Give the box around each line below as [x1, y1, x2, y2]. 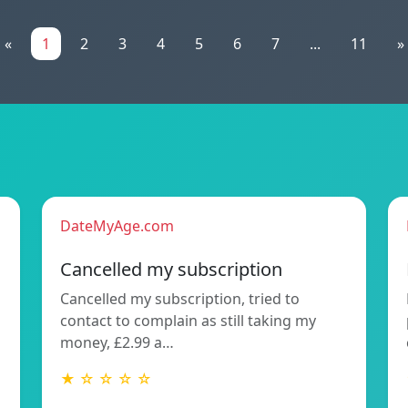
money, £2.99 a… [60, 332, 174, 352]
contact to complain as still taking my [60, 311, 316, 331]
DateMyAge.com [60, 216, 174, 236]
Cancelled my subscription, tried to [60, 289, 300, 309]
